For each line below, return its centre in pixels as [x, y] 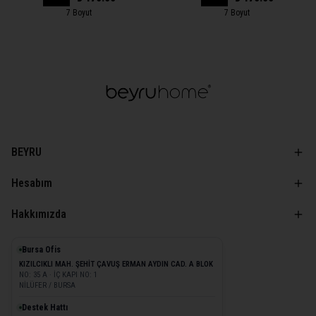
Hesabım [32, 183]
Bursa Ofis [41, 250]
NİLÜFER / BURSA [47, 285]
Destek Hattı [45, 308]
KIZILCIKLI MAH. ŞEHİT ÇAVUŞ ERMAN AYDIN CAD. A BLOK [116, 264]
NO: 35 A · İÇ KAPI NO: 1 [58, 275]
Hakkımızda [39, 214]
